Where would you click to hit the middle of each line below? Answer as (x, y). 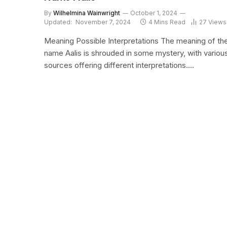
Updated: (58, 22)
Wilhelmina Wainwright (87, 13)
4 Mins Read (167, 22)
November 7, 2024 (103, 22)
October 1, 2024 (154, 13)
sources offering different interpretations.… (119, 65)
